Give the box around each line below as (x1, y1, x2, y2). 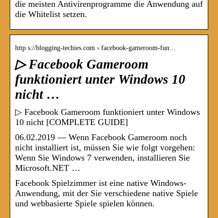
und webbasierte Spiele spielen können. (15, 199, 155, 209)
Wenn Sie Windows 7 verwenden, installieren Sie (15, 153, 190, 163)
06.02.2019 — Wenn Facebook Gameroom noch (15, 132, 187, 143)
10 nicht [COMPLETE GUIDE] (15, 117, 128, 127)
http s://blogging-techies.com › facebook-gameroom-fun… (15, 44, 176, 52)
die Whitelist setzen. (15, 9, 87, 19)
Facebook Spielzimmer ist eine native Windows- (15, 178, 186, 188)
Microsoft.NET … (15, 163, 80, 173)
